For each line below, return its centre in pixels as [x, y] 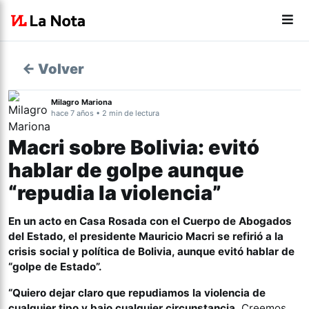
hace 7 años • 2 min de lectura [105, 113]
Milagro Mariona [81, 102]
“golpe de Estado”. [55, 267]
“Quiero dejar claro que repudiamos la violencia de [137, 293]
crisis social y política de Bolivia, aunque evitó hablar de [151, 251]
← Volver [53, 69]
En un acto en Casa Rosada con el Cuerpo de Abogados [150, 221]
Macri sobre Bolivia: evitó [134, 147]
